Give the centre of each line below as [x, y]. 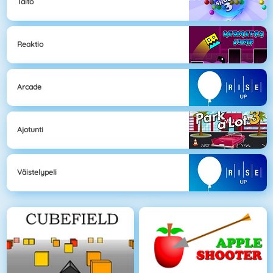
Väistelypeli [37, 172]
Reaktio [30, 44]
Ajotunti [30, 130]
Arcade [29, 87]
